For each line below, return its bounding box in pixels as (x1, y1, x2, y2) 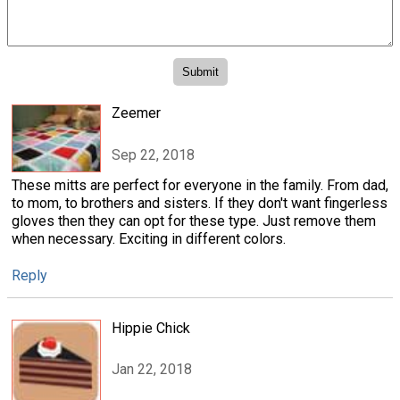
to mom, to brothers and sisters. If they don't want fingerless (12, 194, 387, 212)
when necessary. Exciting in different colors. (12, 229, 286, 247)
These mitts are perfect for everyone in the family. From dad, (12, 176, 388, 194)
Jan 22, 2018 (112, 361, 192, 379)
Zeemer (112, 104, 161, 122)
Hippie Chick (112, 319, 190, 337)
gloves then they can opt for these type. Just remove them (12, 212, 376, 229)
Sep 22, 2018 (112, 146, 195, 163)
